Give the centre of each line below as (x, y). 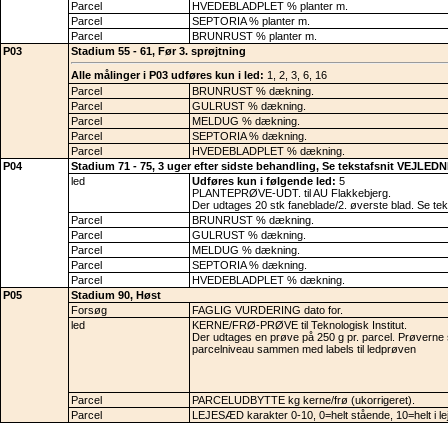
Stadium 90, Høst (116, 294)
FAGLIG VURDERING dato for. (267, 309)
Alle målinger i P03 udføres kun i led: (167, 75)
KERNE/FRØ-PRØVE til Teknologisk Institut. (299, 324)
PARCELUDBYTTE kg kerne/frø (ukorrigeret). (303, 399)
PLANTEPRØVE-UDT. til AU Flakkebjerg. (291, 192)
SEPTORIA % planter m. (251, 20)
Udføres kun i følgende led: (264, 180)
